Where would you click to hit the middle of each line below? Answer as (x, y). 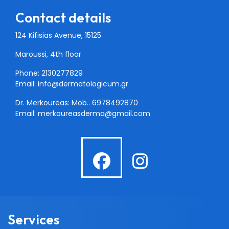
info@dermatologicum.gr (83, 84)
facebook (150, 213)
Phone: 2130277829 (49, 73)
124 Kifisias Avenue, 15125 (58, 36)
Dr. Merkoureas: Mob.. (54, 103)
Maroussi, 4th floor (48, 54)
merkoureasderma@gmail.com (94, 114)
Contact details (63, 18)
